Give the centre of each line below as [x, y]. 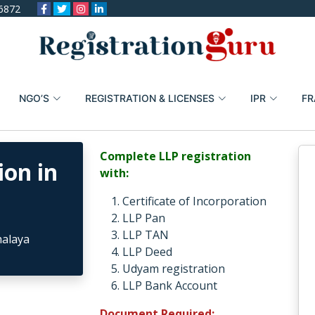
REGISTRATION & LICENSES [149, 98]
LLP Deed [147, 252]
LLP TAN [145, 235]
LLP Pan [143, 218]
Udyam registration [173, 269]
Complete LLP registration [175, 156]
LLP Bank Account [169, 285]
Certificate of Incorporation [194, 201]
